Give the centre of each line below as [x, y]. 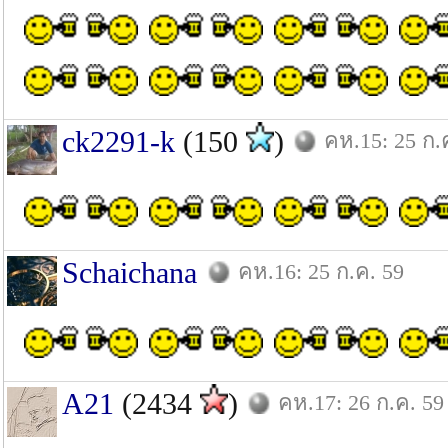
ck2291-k [118, 141]
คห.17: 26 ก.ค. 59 [361, 402]
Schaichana [129, 272]
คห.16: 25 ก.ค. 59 [321, 271]
